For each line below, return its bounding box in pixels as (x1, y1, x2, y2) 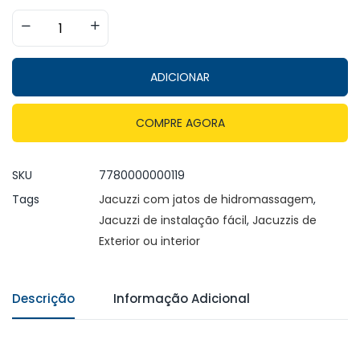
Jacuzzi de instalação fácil (99, 212, 247, 229)
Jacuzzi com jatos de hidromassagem (99, 191, 313, 208)
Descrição (12, 290, 75, 308)
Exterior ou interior (99, 233, 200, 250)
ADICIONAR (150, 69, 210, 86)
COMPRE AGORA (135, 115, 225, 132)
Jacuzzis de (252, 212, 317, 229)
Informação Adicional (113, 290, 250, 308)
